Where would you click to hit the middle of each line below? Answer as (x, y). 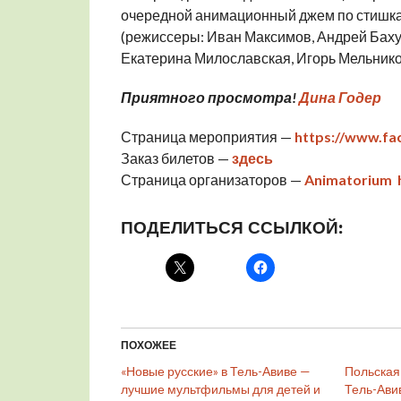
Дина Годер (340, 98)
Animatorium (348, 180)
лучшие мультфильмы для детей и (220, 389)
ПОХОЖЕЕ (148, 346)
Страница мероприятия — (207, 137)
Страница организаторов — (212, 180)
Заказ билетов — (176, 158)
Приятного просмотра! (209, 98)
